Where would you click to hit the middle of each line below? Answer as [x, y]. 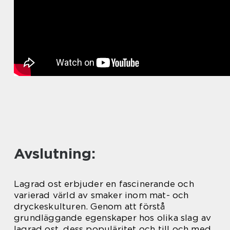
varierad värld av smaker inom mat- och [101, 195]
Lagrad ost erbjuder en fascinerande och [104, 184]
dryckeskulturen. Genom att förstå [90, 206]
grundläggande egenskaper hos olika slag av [113, 218]
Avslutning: [55, 154]
